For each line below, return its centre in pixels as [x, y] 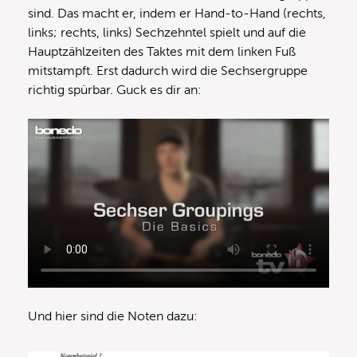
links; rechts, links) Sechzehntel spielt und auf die [167, 33]
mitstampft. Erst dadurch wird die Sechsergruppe [168, 71]
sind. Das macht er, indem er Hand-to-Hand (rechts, [177, 14]
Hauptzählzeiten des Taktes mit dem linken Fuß [162, 52]
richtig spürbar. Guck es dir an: [115, 90]
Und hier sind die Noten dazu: [113, 317]
